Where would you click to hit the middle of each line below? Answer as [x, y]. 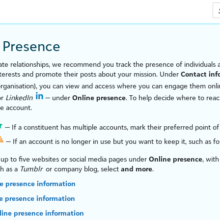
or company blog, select [82, 169]
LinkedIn [19, 98]
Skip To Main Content [110, 9]
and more [137, 169]
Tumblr [31, 169]
